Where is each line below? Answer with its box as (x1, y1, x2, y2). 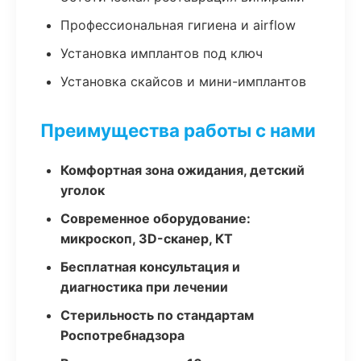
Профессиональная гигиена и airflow (60, 17, 296, 33)
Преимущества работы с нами (40, 119, 316, 141)
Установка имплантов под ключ (60, 45, 263, 61)
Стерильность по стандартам (60, 307, 254, 323)
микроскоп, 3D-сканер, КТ (60, 230, 233, 247)
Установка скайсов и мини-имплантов (60, 73, 306, 89)
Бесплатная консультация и (60, 259, 240, 275)
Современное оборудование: (60, 210, 251, 226)
